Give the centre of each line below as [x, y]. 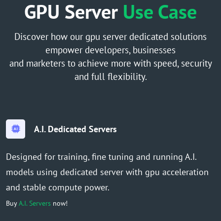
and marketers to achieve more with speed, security [110, 63]
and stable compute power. [58, 187]
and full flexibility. [110, 76]
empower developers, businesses [110, 50]
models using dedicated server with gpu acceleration [107, 172]
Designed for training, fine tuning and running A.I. [101, 156]
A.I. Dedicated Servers [75, 129]
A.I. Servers [35, 203]
